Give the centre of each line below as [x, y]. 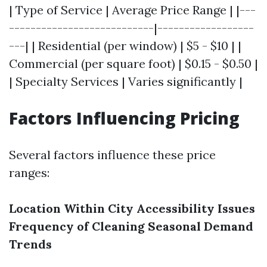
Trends [30, 244]
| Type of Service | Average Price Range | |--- [132, 10]
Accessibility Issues [196, 208]
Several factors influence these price [112, 155]
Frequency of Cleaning [77, 226]
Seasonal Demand [201, 226]
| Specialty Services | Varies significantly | [126, 81]
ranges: [29, 173]
